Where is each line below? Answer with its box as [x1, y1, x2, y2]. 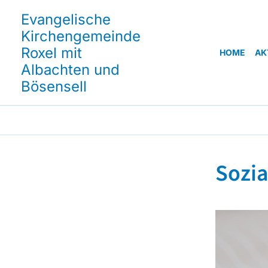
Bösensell [21, 78, 87, 95]
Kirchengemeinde [21, 28, 141, 45]
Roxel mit [21, 44, 82, 62]
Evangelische [21, 11, 111, 28]
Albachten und [21, 61, 120, 78]
